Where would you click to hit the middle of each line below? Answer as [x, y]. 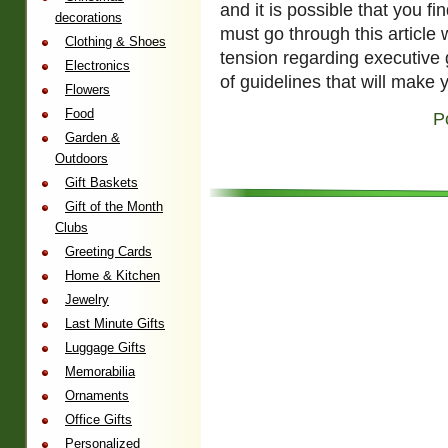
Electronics [97, 65]
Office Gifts [98, 419]
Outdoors [81, 158]
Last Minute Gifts [115, 323]
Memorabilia [100, 371]
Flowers [87, 89]
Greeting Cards [108, 251]
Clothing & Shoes [115, 41]
